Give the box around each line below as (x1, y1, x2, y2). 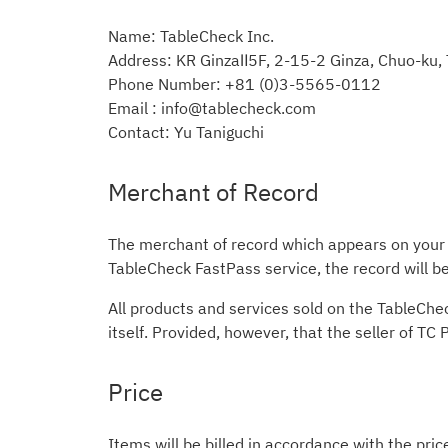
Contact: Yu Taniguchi (108, 122, 264, 142)
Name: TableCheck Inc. (108, 26, 274, 46)
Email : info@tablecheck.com (108, 98, 316, 118)
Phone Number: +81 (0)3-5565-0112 (108, 74, 381, 94)
